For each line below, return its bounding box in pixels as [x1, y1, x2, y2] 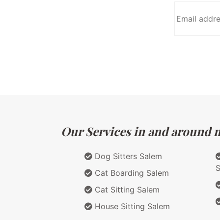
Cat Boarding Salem [92, 167, 169, 178]
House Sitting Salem [92, 201, 170, 211]
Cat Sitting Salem [92, 184, 160, 194]
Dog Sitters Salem [92, 151, 162, 161]
